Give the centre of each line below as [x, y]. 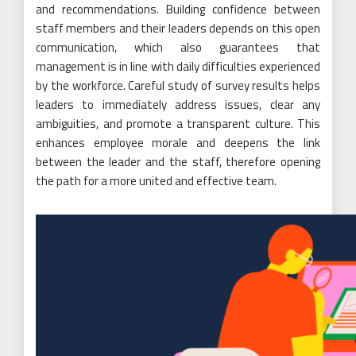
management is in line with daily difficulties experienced [178, 67]
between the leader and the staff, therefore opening [178, 162]
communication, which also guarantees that [178, 48]
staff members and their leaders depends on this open [178, 29]
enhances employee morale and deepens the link [178, 143]
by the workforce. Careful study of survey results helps [178, 86]
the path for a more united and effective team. [156, 181]
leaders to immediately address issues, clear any [178, 105]
